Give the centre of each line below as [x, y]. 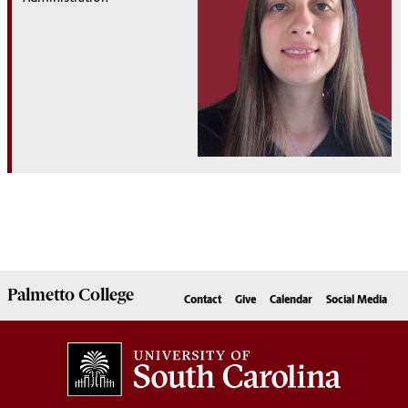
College [106, 296]
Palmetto [43, 296]
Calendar [291, 301]
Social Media [357, 301]
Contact [203, 301]
